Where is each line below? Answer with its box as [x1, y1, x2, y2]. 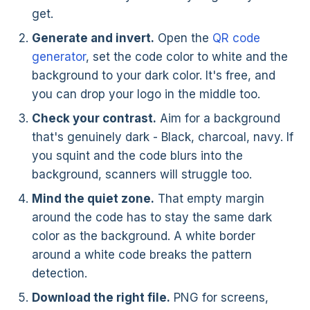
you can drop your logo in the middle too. [32, 87, 260, 102]
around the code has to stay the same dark [32, 210, 272, 225]
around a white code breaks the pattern [32, 248, 252, 262]
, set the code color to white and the [86, 50, 288, 64]
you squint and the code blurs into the [32, 149, 243, 163]
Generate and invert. [32, 31, 154, 46]
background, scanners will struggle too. [32, 167, 252, 182]
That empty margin [154, 192, 264, 206]
